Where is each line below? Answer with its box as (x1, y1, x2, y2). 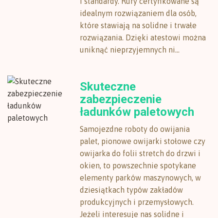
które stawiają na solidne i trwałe (80, 21, 197, 30)
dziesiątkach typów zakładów (80, 185, 183, 194)
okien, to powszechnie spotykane (80, 161, 197, 170)
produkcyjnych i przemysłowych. (80, 198, 194, 206)
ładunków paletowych (80, 105, 195, 119)
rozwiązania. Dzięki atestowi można (80, 33, 206, 42)
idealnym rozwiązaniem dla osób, (80, 9, 197, 18)
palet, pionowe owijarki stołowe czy (80, 137, 206, 145)
